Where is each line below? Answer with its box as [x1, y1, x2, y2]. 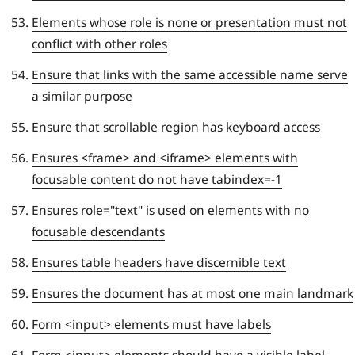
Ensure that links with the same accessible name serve [32, 65, 348, 83]
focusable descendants [32, 222, 165, 240]
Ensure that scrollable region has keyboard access [32, 117, 320, 136]
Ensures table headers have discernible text [32, 253, 286, 271]
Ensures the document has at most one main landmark [32, 284, 353, 302]
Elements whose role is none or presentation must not [32, 13, 347, 31]
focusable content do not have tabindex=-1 [32, 170, 282, 188]
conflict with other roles [32, 34, 167, 52]
